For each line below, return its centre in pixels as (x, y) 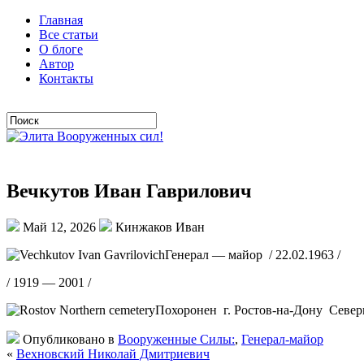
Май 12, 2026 (59, 227)
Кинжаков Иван (158, 227)
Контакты (66, 78)
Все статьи (69, 35)
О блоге (61, 49)
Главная (61, 20)
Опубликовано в (69, 339)
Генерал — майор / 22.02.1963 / (253, 254)
